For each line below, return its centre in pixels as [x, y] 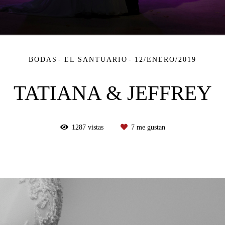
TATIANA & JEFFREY [113, 93]
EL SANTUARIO [96, 59]
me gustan [150, 127]
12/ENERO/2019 [165, 59]
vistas [95, 127]
